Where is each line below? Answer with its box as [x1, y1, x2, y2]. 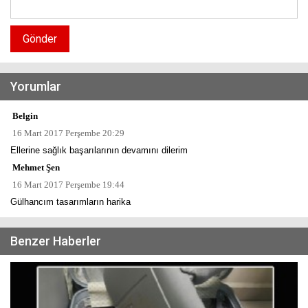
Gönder [23, 32, 57, 45]
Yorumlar [10, 78, 61, 93]
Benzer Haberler [10, 233, 101, 248]
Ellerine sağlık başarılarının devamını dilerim [10, 144, 188, 155]
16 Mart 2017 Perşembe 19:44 [10, 179, 124, 190]
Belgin [10, 110, 38, 121]
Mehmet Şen [10, 162, 60, 173]
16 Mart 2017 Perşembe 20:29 [10, 127, 124, 138]
